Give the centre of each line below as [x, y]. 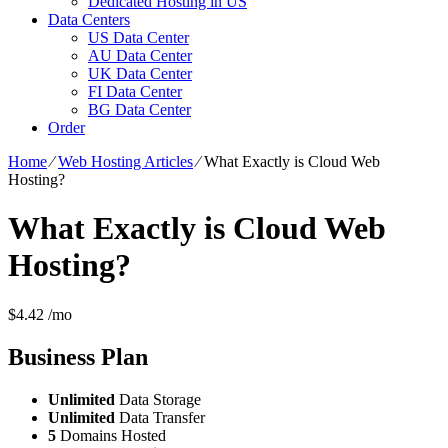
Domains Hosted [111, 435]
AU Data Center [140, 55]
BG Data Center [139, 109]
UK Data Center [140, 73]
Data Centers [89, 19]
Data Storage [158, 399]
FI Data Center [135, 91]
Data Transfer [160, 417]
